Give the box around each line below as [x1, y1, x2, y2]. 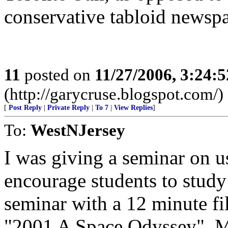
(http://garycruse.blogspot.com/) [4, 84, 223, 103]
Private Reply [47, 104, 90, 111]
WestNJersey [31, 121, 125, 139]
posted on [20, 65, 95, 84]
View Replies [114, 104, 153, 111]
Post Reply [9, 104, 42, 111]
